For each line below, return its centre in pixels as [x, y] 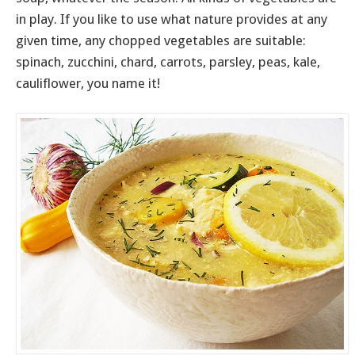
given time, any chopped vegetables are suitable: [161, 41]
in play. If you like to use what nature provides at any [172, 19]
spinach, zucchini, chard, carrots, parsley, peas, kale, [168, 62]
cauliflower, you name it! [88, 84]
